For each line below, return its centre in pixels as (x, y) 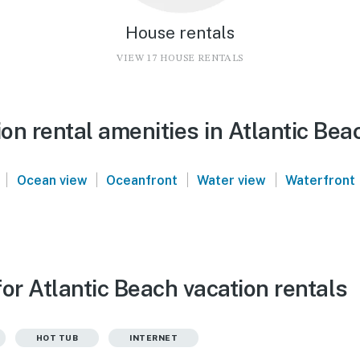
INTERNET (153, 337)
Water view (232, 180)
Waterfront (320, 180)
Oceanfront (142, 180)
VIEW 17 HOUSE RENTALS (180, 58)
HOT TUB (57, 337)
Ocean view (52, 180)
